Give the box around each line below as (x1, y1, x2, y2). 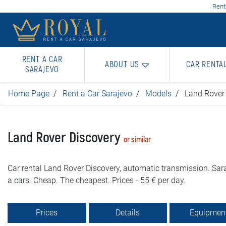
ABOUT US (104, 59, 140, 70)
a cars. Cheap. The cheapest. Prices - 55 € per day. (8, 176, 186, 185)
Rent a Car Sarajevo (63, 89, 132, 98)
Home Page (8, 89, 49, 98)
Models (145, 89, 172, 98)
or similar (124, 135, 151, 145)
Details (116, 208, 140, 217)
